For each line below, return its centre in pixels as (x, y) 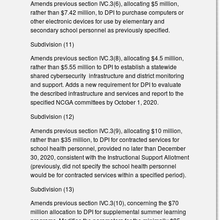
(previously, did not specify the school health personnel (103, 165)
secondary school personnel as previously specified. (100, 29)
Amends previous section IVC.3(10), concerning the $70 (105, 203)
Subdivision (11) (52, 44)
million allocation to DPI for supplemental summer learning (108, 212)
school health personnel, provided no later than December (108, 148)
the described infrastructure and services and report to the (107, 93)
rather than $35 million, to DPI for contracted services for (105, 139)
